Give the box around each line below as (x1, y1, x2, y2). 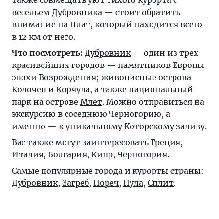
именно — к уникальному (12, 121, 124, 131)
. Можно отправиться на (102, 97, 204, 107)
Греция (151, 137, 180, 147)
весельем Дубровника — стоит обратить (12, 7, 180, 17)
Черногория (117, 150, 167, 159)
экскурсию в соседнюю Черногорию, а (12, 109, 170, 119)
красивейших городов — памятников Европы (12, 60, 204, 70)
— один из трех (131, 48, 198, 58)
